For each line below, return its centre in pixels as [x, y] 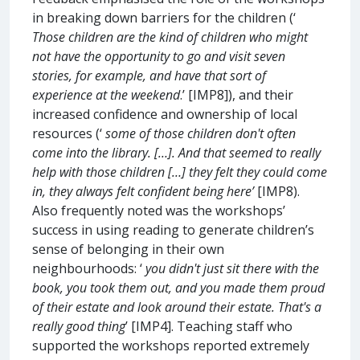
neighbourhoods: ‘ [89, 268]
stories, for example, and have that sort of [149, 75]
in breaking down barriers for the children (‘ [164, 17]
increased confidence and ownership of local [165, 114]
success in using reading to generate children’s [173, 229]
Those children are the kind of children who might [170, 37]
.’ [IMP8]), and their [237, 94]
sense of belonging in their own [128, 249]
